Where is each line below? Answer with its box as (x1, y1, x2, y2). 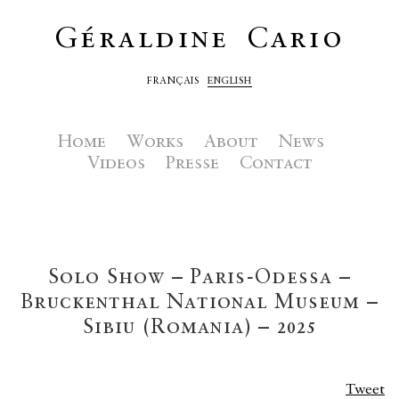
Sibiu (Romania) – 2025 (82, 317, 317, 338)
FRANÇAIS (146, 77, 199, 86)
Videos (87, 155, 145, 173)
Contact (240, 155, 312, 173)
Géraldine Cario (53, 25, 346, 54)
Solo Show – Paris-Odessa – (48, 267, 351, 288)
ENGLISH (208, 77, 252, 86)
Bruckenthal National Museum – (20, 292, 379, 313)
